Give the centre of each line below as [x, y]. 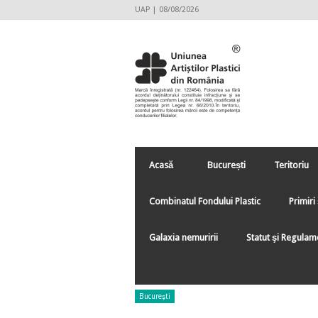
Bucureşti [155, 296]
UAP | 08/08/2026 [167, 10]
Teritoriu [291, 165]
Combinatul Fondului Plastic [205, 201]
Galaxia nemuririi [183, 237]
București [226, 165]
